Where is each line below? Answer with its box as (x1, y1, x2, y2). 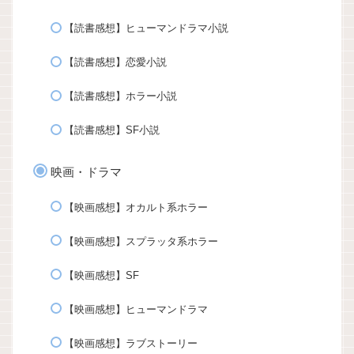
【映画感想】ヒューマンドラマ (63, 303, 208, 315)
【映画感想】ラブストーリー (63, 337, 198, 349)
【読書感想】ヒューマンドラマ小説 (63, 22, 228, 35)
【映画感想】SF (63, 269, 139, 281)
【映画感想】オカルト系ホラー (63, 201, 208, 213)
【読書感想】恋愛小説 (63, 56, 167, 69)
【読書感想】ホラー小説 (63, 90, 177, 103)
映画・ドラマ (51, 164, 122, 179)
